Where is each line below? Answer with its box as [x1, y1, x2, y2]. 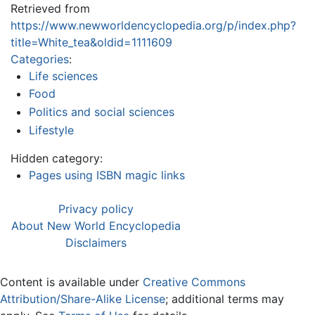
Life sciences [28, 68, 98, 83]
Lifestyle [28, 122, 74, 137]
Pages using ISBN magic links [28, 167, 185, 182]
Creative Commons [143, 274, 245, 289]
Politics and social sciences [28, 104, 174, 119]
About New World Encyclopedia [11, 218, 181, 233]
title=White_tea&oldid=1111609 [11, 34, 172, 49]
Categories [11, 51, 69, 66]
